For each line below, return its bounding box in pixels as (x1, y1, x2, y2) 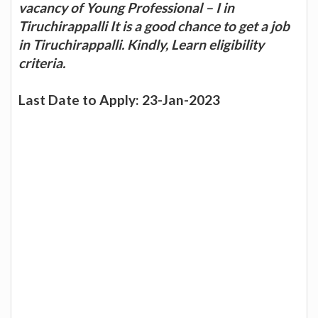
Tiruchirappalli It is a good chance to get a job (18, 17, 290, 34)
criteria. (18, 54, 65, 71)
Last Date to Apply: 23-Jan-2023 (18, 91, 220, 108)
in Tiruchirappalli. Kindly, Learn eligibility (18, 35, 264, 53)
